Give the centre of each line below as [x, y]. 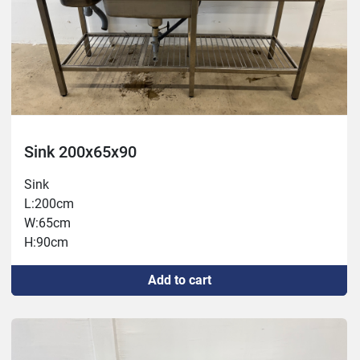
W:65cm [47, 223]
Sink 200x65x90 [80, 152]
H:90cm [46, 243]
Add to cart [179, 280]
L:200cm [49, 204]
